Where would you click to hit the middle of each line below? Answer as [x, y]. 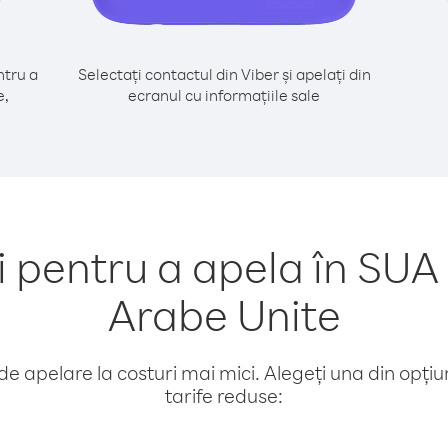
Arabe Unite [224, 314]
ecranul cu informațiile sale [224, 95]
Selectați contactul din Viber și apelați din [224, 74]
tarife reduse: [224, 395]
